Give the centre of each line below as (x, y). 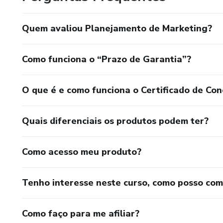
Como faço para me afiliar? (81, 213)
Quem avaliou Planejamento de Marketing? (117, 28)
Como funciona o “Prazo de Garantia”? (107, 59)
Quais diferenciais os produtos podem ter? (115, 121)
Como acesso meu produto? (82, 152)
